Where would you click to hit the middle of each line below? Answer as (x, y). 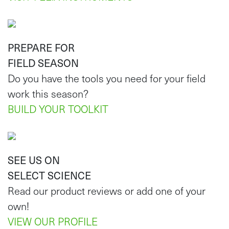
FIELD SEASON (43, 63)
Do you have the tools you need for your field (107, 78)
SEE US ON (34, 160)
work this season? (48, 94)
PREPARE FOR (41, 48)
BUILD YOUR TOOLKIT (58, 109)
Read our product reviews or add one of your (107, 191)
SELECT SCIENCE (49, 176)
